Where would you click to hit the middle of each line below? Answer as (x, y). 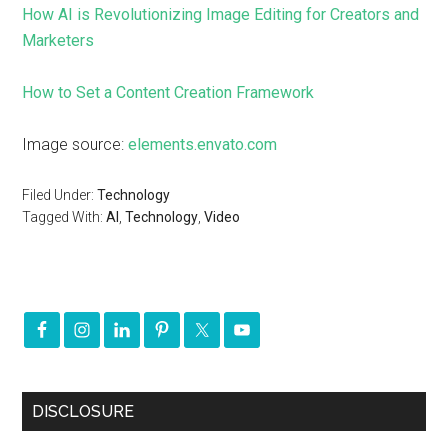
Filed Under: (60, 195)
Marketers (58, 40)
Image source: (75, 144)
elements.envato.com (203, 144)
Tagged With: (64, 217)
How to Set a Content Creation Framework (168, 92)
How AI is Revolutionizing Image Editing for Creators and (221, 14)
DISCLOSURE (83, 411)
